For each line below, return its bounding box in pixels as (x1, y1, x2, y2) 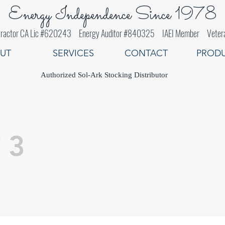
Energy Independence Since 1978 (8, 2, 216, 28)
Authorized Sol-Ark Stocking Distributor (41, 71, 168, 79)
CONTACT (125, 48, 168, 59)
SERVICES (53, 48, 94, 59)
